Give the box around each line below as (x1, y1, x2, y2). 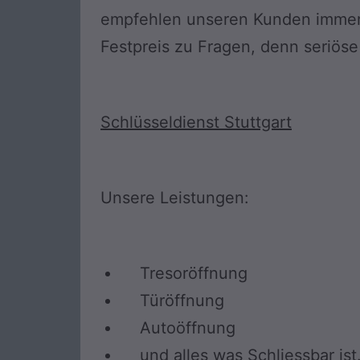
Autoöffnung (121, 318, 235, 338)
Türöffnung (121, 291, 224, 311)
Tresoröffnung (121, 264, 247, 284)
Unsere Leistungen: (100, 188, 249, 208)
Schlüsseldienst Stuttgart (100, 112, 292, 133)
